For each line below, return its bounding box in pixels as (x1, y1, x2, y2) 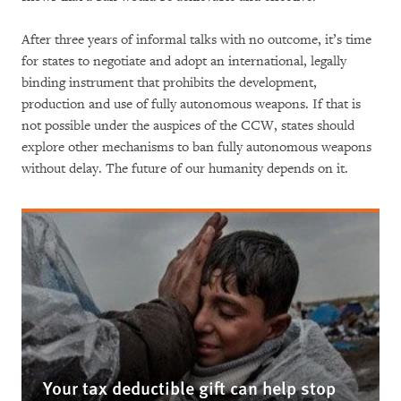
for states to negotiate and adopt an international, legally (21, 52, 346, 70)
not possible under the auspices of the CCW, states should (21, 116, 354, 134)
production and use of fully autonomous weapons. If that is (21, 95, 361, 113)
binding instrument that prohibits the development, (21, 73, 317, 91)
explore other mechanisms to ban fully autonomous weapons (21, 138, 371, 156)
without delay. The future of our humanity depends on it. (21, 159, 348, 177)
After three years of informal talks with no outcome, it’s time (21, 30, 371, 48)
